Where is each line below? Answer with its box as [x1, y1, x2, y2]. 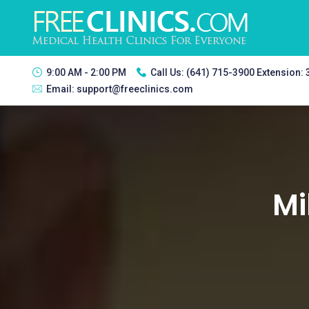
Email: [46, 83, 77, 94]
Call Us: [150, 67, 186, 78]
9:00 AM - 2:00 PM [46, 67, 126, 78]
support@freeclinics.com [77, 83, 193, 94]
